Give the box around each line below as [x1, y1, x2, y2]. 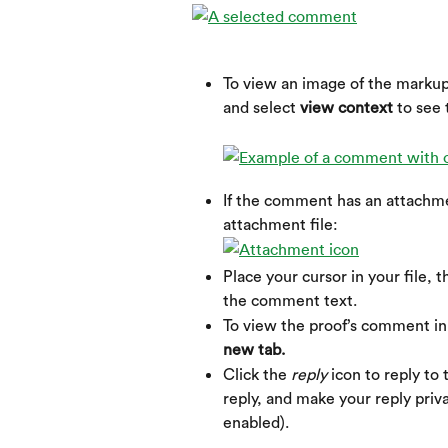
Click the [223, 367, 291, 384]
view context [300, 100, 397, 117]
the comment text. [223, 293, 357, 310]
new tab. [223, 342, 285, 359]
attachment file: [223, 216, 338, 233]
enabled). [223, 415, 289, 432]
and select [223, 100, 300, 117]
